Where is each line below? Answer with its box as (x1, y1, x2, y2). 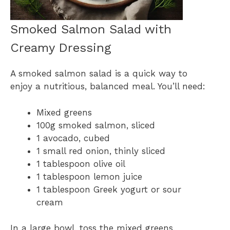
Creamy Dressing (10, 41, 111, 55)
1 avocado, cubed (36, 132, 110, 143)
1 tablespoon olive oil (36, 158, 125, 169)
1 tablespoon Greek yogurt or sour (36, 184, 181, 195)
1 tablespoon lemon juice (36, 171, 142, 182)
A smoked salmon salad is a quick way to (10, 68, 187, 79)
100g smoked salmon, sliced (36, 120, 155, 130)
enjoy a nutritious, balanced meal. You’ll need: (10, 81, 205, 92)
